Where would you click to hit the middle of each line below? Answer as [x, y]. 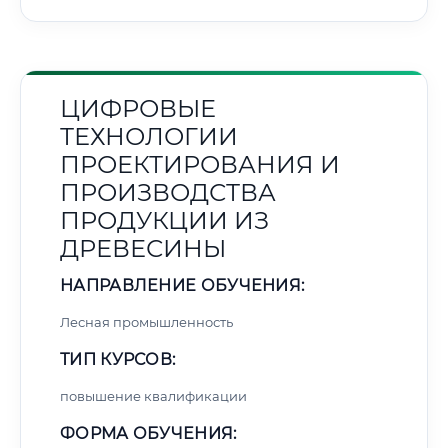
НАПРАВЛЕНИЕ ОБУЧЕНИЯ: [182, 285]
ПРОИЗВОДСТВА [168, 192]
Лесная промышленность [146, 322]
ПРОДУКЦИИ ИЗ [164, 220]
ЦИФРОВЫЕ [138, 108]
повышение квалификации [153, 396]
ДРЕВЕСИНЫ [143, 248]
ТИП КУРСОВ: [118, 359]
